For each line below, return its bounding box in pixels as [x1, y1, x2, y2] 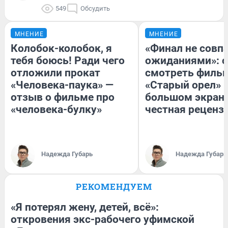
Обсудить [80, 5, 110, 12]
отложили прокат [11, 67, 100, 79]
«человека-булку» [11, 103, 102, 116]
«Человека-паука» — [11, 79, 113, 91]
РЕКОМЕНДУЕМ [76, 181, 152, 192]
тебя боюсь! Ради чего [11, 54, 125, 67]
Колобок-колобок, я [11, 42, 112, 54]
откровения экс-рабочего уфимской [11, 213, 194, 225]
